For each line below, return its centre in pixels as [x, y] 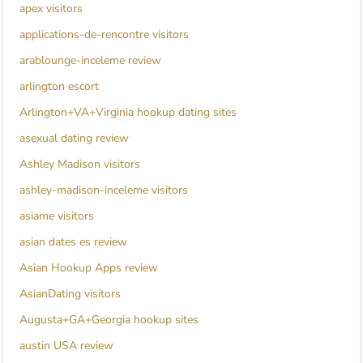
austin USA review [66, 346]
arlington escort [59, 87]
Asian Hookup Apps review [89, 268]
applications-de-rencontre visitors [104, 35]
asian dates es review [73, 242]
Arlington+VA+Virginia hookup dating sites [128, 113]
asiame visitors [57, 216]
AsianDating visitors [70, 294]
